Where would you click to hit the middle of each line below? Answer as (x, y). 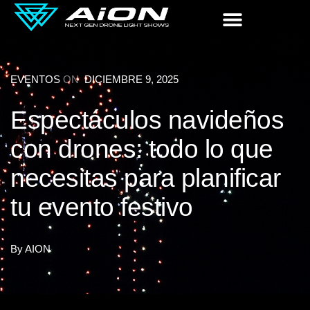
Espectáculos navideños (147, 120)
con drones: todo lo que (142, 149)
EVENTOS (35, 79)
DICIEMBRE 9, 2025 (131, 79)
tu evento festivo (102, 207)
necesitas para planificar (146, 178)
